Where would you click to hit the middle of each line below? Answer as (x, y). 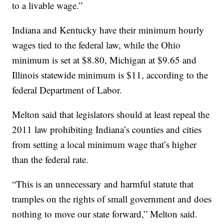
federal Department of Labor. (67, 90)
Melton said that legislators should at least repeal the (111, 114)
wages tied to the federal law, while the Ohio (96, 45)
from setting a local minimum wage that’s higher (104, 144)
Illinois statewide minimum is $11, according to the (110, 75)
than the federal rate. (50, 159)
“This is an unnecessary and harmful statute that (103, 184)
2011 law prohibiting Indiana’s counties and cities (107, 129)
